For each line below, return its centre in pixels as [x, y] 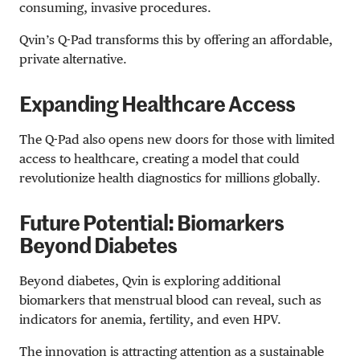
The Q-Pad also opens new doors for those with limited [177, 139]
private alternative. [73, 59]
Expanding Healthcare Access [157, 106]
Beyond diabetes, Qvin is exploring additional [150, 280]
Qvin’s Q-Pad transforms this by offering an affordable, [176, 39]
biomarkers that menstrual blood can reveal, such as [170, 300]
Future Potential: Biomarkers [151, 225]
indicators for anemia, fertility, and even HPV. [150, 319]
